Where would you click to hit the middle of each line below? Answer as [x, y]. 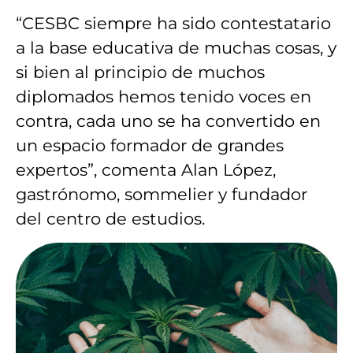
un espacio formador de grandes [150, 146]
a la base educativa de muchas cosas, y [176, 48]
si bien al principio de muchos [140, 72]
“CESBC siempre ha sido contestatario [173, 24]
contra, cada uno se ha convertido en [168, 121]
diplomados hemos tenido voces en [163, 97]
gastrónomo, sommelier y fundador [162, 195]
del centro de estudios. [110, 219]
